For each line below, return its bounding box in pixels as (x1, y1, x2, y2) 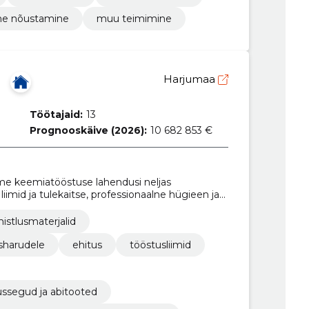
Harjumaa (163, 72, 218, 86)
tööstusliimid (129, 239, 191, 252)
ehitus (72, 239, 102, 252)
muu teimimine (96, 12, 172, 26)
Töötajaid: (29, 108, 83, 121)
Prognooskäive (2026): (29, 124, 147, 137)
